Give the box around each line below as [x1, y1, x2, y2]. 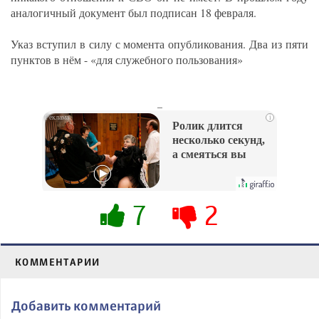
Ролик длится [172, 120, 243, 132]
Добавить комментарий [11, 298, 161, 314]
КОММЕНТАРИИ [15, 256, 100, 268]
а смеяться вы [172, 148, 246, 161]
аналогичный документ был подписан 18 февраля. [11, 5, 256, 21]
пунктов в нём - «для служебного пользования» [11, 52, 243, 68]
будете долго [172, 162, 235, 175]
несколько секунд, [172, 134, 265, 147]
